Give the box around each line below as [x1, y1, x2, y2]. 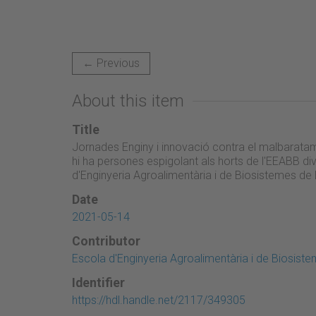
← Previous [83, 56, 140, 70]
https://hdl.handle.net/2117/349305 [72, 293, 245, 307]
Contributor [72, 233, 140, 248]
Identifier [72, 275, 125, 290]
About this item [72, 90, 184, 111]
